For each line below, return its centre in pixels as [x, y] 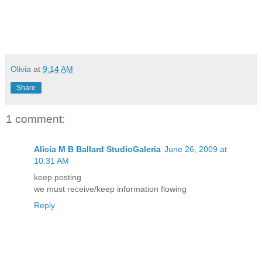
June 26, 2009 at [196, 149]
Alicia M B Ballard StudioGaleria [97, 149]
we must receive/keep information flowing [110, 189]
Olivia [21, 69]
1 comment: [35, 119]
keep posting [58, 177]
